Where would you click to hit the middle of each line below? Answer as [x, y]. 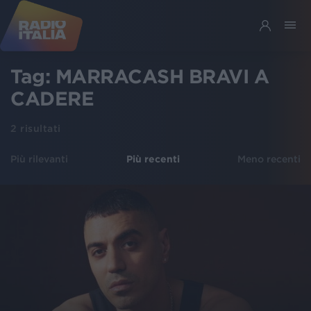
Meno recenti [269, 159]
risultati [39, 128]
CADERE [52, 99]
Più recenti [153, 159]
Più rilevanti [39, 159]
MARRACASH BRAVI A [162, 76]
